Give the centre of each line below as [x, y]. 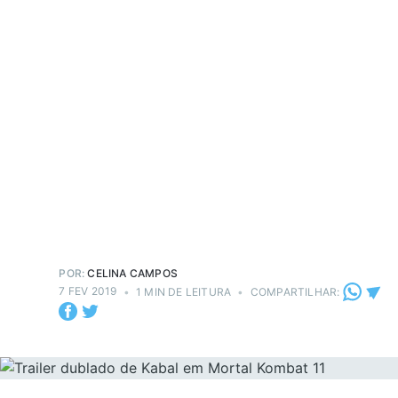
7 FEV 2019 [88, 291]
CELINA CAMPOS [132, 274]
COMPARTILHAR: [295, 291]
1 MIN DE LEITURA [182, 291]
